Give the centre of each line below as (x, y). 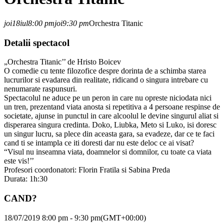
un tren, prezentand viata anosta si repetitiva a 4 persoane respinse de (112, 107)
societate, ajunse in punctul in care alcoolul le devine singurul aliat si (111, 116)
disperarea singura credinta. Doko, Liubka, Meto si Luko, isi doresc (110, 125)
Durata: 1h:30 (26, 179)
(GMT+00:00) (123, 217)
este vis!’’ (19, 161)
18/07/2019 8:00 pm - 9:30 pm (52, 217)
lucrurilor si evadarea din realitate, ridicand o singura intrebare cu (106, 80)
